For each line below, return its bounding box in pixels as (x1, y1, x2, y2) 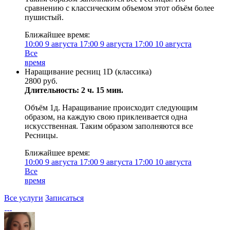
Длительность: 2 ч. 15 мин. (25, 86, 123, 94)
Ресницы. (25, 131, 58, 140)
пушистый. (25, 13, 64, 22)
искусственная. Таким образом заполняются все (25, 122, 193, 130)
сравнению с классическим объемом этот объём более (25, 4, 214, 12)
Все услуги (4, 194, 43, 202)
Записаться (45, 194, 84, 202)
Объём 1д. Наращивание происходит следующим (25, 103, 198, 112)
